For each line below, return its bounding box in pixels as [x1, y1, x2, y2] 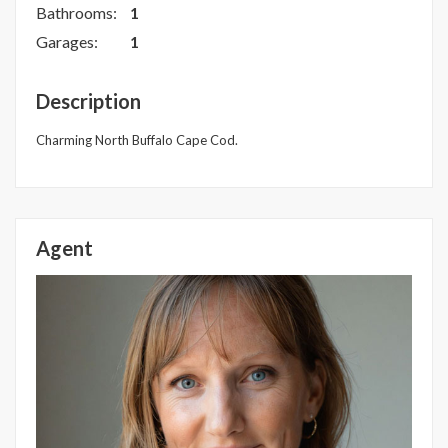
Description [36, 88, 141, 113]
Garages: [36, 31, 98, 51]
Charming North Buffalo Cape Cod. [36, 131, 238, 148]
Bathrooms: [36, 2, 117, 22]
